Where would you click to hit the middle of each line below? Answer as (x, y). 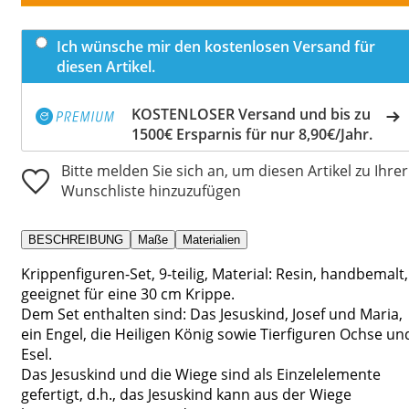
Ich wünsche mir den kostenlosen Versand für (216, 46)
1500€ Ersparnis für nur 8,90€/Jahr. (252, 134)
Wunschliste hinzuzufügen (151, 190)
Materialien (211, 239)
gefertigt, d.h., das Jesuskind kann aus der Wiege (186, 394)
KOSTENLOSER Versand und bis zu (251, 114)
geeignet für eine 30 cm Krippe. (128, 294)
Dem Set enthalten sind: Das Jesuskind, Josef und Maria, (212, 314)
